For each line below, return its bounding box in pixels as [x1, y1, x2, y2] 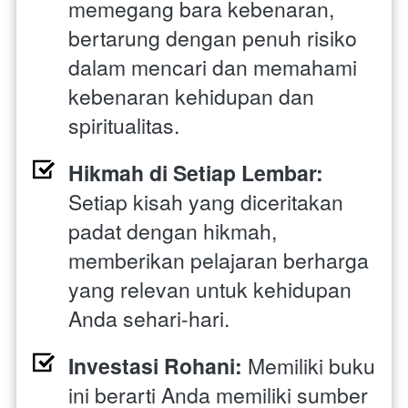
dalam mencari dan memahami [68, 51, 357, 82]
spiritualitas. [68, 109, 179, 140]
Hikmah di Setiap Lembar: [68, 157, 323, 188]
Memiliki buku [242, 350, 375, 381]
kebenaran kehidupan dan [68, 80, 314, 111]
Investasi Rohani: [68, 350, 242, 381]
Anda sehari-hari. [68, 302, 229, 333]
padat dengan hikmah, [68, 215, 277, 246]
